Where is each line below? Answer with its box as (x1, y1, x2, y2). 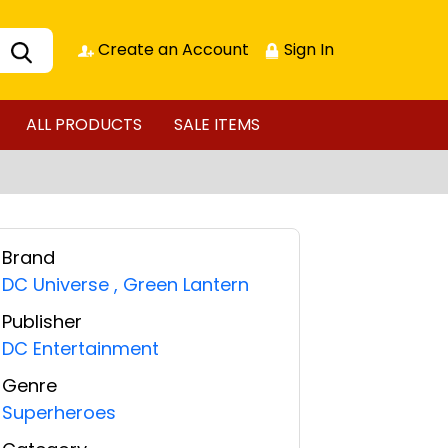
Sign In (280, 38, 334, 61)
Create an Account (94, 38, 249, 61)
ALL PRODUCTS (25, 113, 142, 136)
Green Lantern (122, 272, 249, 297)
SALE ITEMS (173, 113, 260, 136)
